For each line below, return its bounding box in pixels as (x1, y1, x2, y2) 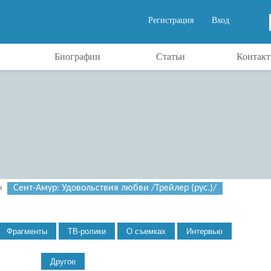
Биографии (54, 51, 100, 62)
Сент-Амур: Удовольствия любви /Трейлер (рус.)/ (13, 183, 217, 193)
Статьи (155, 51, 185, 62)
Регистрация (148, 16, 194, 25)
